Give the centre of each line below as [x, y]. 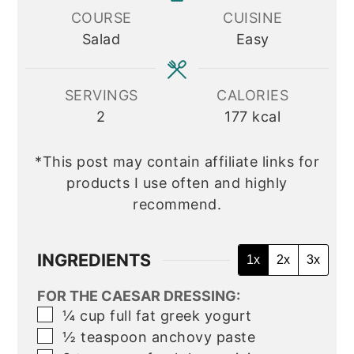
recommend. [177, 204]
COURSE [101, 18]
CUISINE [253, 18]
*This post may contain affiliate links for [43, 162]
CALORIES [253, 95]
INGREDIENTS [94, 260]
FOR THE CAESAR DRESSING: [139, 296]
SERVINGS [101, 95]
